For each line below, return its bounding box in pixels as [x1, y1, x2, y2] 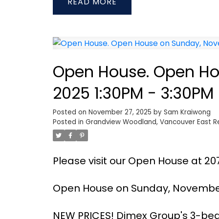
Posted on [52, 108, 88, 117]
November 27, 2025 [88, 108, 152, 117]
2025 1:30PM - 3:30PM [52, 82, 214, 105]
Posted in [52, 117, 84, 127]
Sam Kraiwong [163, 108, 211, 117]
